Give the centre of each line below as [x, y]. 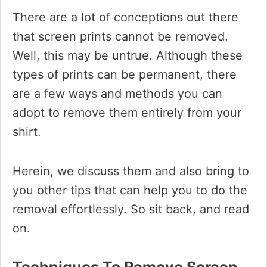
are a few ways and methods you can [117, 94]
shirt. [27, 132]
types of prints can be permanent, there [125, 74]
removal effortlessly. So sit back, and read [131, 209]
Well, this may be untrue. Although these [128, 55]
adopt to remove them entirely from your [127, 113]
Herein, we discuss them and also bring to [131, 171]
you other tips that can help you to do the [130, 190]
